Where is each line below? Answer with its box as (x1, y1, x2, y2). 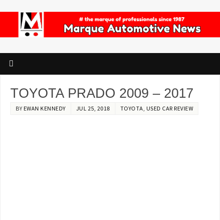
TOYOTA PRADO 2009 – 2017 (10, 86, 194, 101)
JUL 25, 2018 (76, 105, 110, 112)
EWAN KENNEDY (23, 105, 66, 112)
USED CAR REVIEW (146, 105, 193, 112)
